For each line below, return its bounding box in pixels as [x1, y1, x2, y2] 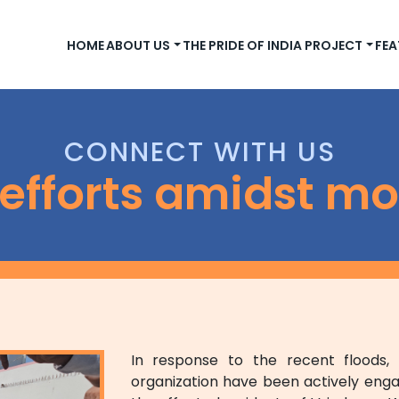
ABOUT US [106, 36, 171, 54]
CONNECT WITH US [63, 134, 336, 171]
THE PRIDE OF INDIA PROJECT [183, 36, 363, 54]
